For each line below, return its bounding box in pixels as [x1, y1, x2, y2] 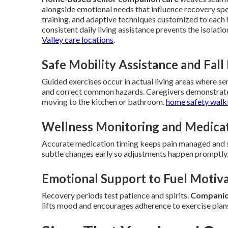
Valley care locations [42, 35, 113, 44]
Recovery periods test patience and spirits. [42, 190, 190, 200]
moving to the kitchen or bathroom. [42, 97, 166, 106]
